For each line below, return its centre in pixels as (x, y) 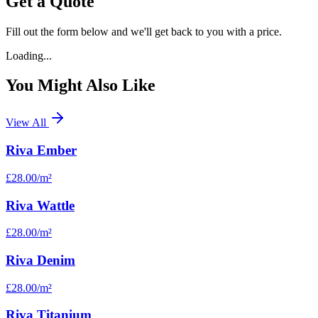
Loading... (29, 55)
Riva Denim (40, 260)
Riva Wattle (40, 205)
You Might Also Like (81, 86)
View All (27, 123)
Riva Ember (41, 150)
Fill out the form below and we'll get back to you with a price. (144, 31)
